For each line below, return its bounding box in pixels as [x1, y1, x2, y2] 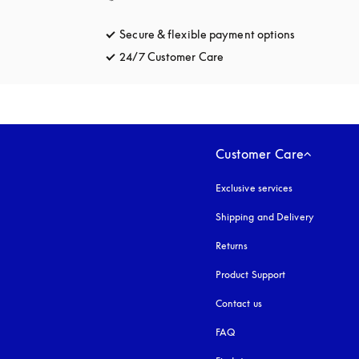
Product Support [215, 268, 286, 280]
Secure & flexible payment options [119, 27, 296, 41]
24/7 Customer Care [119, 50, 224, 63]
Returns [215, 240, 248, 252]
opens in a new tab [224, 50, 320, 63]
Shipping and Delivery [215, 211, 314, 223]
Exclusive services [215, 182, 293, 194]
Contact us [215, 297, 262, 309]
